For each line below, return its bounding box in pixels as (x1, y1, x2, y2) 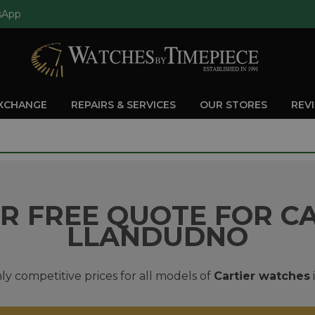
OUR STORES (200, 98, 267, 111)
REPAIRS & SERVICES (71, 98, 179, 111)
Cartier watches (213, 269, 310, 283)
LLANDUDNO (67, 220, 248, 253)
